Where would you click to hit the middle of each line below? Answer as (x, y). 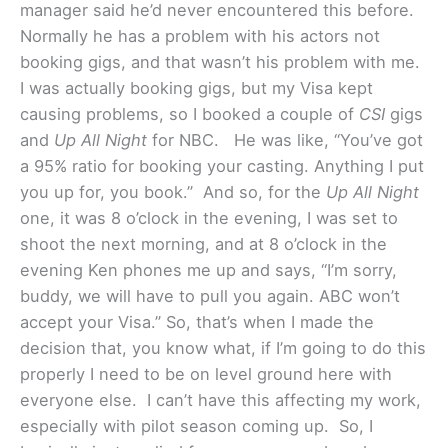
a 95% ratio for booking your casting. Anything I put (222, 166)
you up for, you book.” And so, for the (173, 192)
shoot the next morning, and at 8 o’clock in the (203, 244)
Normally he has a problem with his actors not (200, 36)
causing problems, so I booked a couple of (189, 114)
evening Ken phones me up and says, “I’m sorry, (208, 270)
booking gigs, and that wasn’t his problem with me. (220, 62)
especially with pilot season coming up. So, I (196, 426)
